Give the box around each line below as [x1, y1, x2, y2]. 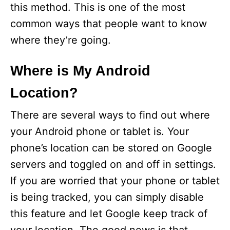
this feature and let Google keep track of [10, 207, 207, 220]
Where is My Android [10, 63, 150, 79]
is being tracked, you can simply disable [10, 190, 204, 203]
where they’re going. [10, 33, 111, 46]
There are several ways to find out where [10, 108, 210, 121]
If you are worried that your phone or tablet [10, 174, 220, 187]
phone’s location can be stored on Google [10, 141, 212, 154]
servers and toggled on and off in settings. [10, 158, 216, 170]
